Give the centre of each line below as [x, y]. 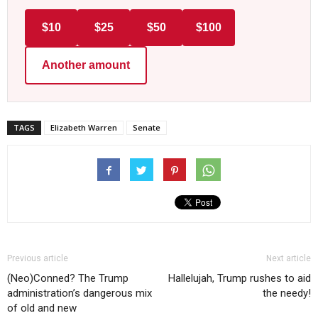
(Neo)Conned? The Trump [68, 279]
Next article [289, 259]
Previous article [38, 259]
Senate [147, 128]
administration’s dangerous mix [79, 294]
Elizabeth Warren [84, 128]
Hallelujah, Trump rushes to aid [240, 279]
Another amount [86, 65]
